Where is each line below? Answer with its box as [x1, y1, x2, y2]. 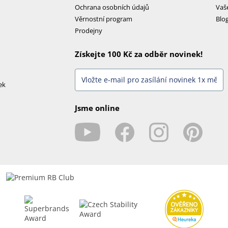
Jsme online [74, 102, 120, 113]
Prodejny [74, 25, 102, 35]
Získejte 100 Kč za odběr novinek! [74, 48, 203, 59]
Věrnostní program [74, 14, 132, 23]
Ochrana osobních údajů [74, 2, 149, 12]
